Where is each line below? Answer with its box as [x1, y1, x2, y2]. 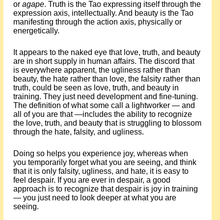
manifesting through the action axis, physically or [13, 18, 182, 26]
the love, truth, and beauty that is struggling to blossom [13, 119, 201, 127]
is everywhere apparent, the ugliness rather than [13, 66, 180, 74]
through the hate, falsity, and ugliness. [13, 128, 144, 136]
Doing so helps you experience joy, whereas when [13, 149, 188, 158]
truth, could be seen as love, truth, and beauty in [13, 83, 179, 92]
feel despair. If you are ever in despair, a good [13, 176, 170, 184]
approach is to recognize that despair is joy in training [13, 185, 198, 193]
